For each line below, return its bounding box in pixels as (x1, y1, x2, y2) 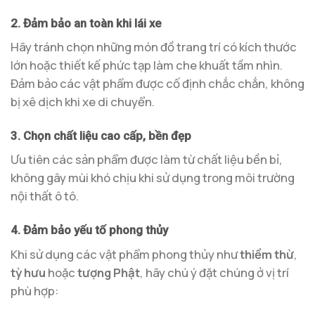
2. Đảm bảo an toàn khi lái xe (11, 15, 161, 30)
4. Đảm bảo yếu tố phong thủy (11, 223, 168, 238)
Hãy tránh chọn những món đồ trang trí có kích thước (11, 39, 297, 56)
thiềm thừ (240, 245, 294, 262)
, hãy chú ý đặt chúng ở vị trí (140, 264, 289, 281)
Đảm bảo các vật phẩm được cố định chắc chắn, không (11, 75, 304, 92)
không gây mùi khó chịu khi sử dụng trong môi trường (11, 169, 295, 186)
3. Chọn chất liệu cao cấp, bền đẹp (11, 128, 191, 143)
